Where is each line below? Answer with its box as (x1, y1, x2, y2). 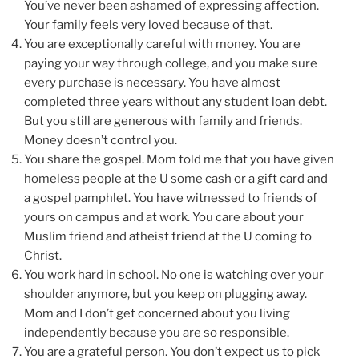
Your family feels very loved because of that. (24, 17, 272, 32)
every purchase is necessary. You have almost (24, 75, 280, 90)
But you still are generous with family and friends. (24, 113, 302, 128)
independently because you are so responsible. (24, 325, 289, 340)
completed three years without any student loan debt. (24, 94, 327, 109)
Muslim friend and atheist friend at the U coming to (24, 228, 312, 244)
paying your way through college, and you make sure (24, 55, 317, 71)
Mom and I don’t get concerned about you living (24, 305, 290, 321)
